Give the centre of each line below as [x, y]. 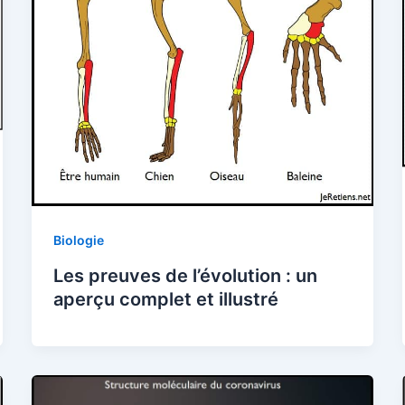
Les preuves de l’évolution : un [185, 275]
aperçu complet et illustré [165, 299]
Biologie [78, 240]
